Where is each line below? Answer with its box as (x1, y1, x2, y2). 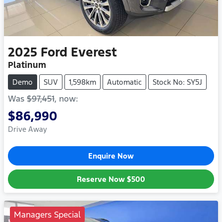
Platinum (8, 59, 46, 71)
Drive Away (8, 124, 47, 134)
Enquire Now (88, 151, 134, 161)
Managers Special (14, 209, 81, 221)
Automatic (107, 77, 142, 87)
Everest (71, 44, 117, 60)
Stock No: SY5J (153, 77, 202, 87)
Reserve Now (77, 174, 127, 184)
